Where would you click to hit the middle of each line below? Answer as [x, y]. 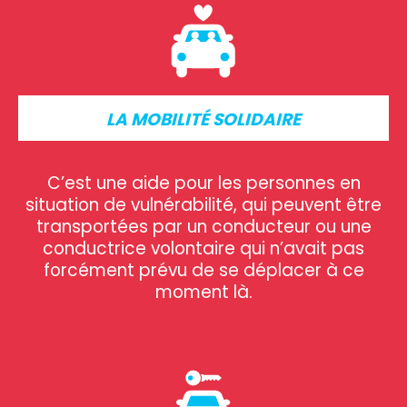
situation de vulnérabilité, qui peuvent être [203, 204]
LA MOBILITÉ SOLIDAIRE [203, 119]
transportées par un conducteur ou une [203, 226]
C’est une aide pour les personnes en [203, 183]
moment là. [203, 292]
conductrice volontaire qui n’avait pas [203, 248]
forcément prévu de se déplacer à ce [203, 270]
